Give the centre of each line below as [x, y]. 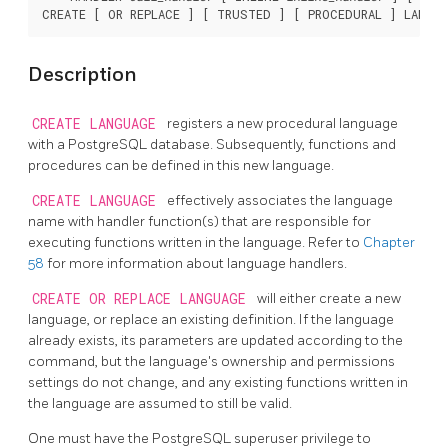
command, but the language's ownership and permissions [211, 362]
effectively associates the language [280, 201]
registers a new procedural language [282, 124]
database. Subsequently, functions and [273, 145]
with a [48, 145]
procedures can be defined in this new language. [181, 166]
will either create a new [329, 299]
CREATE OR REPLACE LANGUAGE [142, 299]
